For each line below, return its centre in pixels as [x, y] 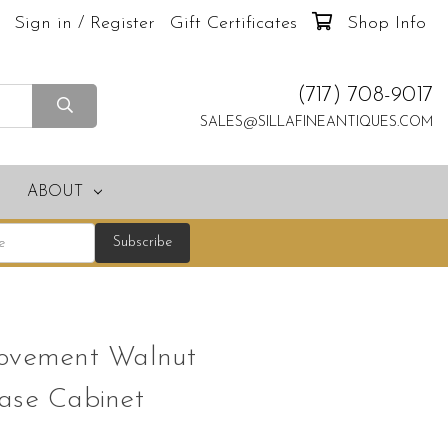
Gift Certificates [233, 23]
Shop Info [386, 23]
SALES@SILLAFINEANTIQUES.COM [316, 122]
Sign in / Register [84, 23]
